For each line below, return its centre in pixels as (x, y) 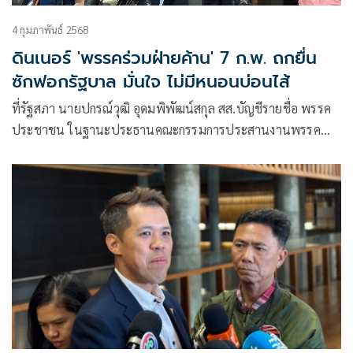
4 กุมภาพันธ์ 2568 (50, 29)
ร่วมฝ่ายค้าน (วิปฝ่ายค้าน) (79, 150)
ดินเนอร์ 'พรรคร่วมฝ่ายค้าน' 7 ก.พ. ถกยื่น (164, 58)
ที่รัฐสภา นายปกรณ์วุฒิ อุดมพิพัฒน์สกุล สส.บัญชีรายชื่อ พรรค (171, 108)
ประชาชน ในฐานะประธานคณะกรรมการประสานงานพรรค (166, 129)
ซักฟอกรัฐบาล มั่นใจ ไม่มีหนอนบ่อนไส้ (151, 81)
